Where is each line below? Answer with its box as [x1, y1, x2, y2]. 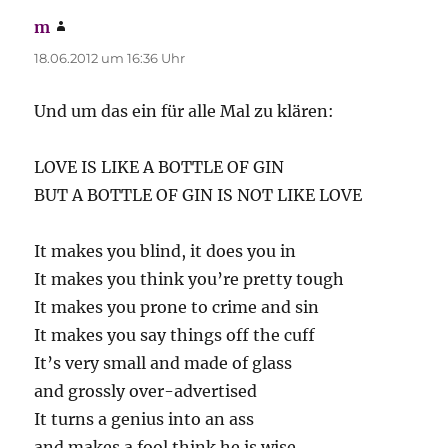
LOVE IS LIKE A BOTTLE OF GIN [34, 157, 285, 178]
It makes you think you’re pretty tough [34, 269, 345, 290]
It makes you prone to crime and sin [34, 297, 320, 318]
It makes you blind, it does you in [34, 241, 297, 262]
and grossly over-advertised [34, 381, 258, 402]
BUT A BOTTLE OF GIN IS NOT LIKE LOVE [34, 185, 363, 206]
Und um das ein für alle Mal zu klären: [34, 101, 335, 122]
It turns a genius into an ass [34, 409, 255, 430]
